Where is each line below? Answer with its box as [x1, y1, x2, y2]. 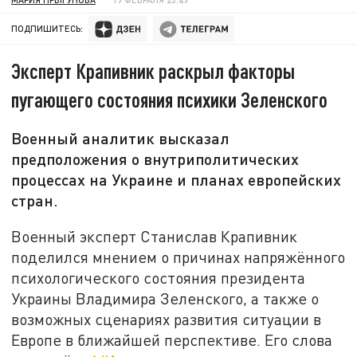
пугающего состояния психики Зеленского [11, 87, 328, 112]
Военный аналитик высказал [11, 128, 230, 148]
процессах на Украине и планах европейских [11, 170, 342, 190]
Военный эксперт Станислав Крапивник [11, 226, 298, 245]
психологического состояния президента [11, 268, 306, 287]
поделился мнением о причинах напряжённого [11, 247, 346, 266]
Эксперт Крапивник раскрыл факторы [11, 58, 296, 84]
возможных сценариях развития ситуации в [11, 309, 322, 328]
